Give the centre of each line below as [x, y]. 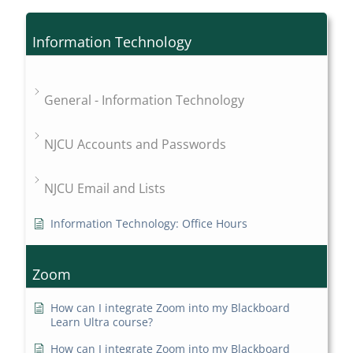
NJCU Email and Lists [105, 189]
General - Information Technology [145, 100]
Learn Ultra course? [102, 322]
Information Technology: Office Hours [149, 224]
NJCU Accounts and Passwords [136, 145]
